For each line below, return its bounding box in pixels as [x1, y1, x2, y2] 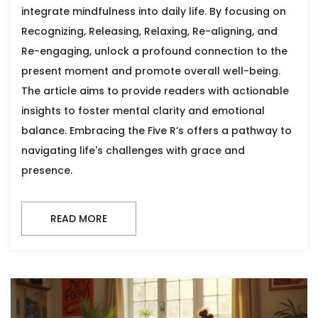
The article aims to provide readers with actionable [21, 83, 289, 98]
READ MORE [50, 211, 107, 226]
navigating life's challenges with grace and [21, 143, 245, 158]
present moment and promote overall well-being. [21, 63, 280, 78]
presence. [21, 163, 72, 177]
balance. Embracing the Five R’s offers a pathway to [21, 123, 292, 138]
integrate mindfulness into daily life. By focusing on [21, 4, 286, 18]
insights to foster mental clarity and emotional [21, 103, 265, 118]
